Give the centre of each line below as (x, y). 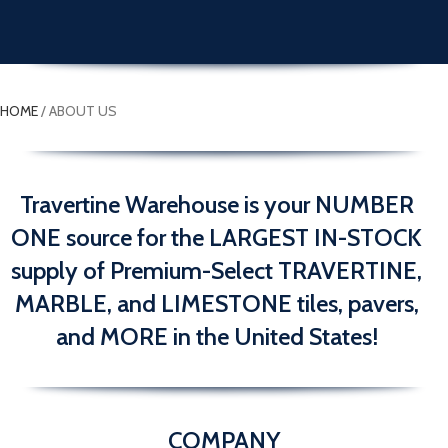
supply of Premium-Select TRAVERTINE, (216, 270)
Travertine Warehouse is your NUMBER (216, 204)
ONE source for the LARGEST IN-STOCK (216, 237)
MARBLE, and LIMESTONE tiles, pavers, (216, 303)
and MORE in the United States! (216, 336)
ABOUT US (83, 111)
